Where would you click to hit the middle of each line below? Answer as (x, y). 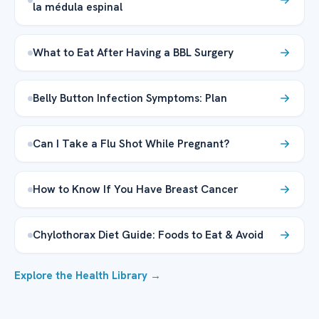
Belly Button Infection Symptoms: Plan (130, 98)
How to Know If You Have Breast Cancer (137, 189)
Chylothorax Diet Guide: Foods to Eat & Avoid (148, 235)
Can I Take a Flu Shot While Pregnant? (131, 144)
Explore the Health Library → (88, 276)
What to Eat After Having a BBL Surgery (133, 53)
